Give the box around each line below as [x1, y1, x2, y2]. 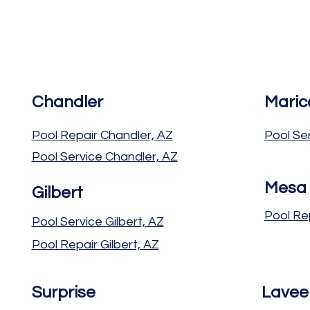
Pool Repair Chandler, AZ [31, 128, 173, 142]
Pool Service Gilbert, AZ [31, 215, 164, 228]
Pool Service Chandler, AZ [31, 149, 178, 163]
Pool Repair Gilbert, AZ [31, 237, 159, 251]
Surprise [31, 283, 95, 301]
